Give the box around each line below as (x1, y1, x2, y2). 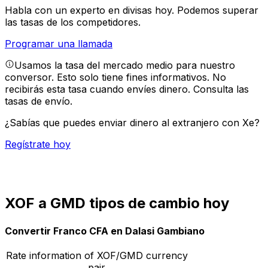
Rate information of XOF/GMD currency (5, 249, 188, 261)
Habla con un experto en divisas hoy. (5, 4, 177, 17)
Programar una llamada (5, 38, 112, 50)
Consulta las (193, 83, 249, 96)
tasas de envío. (5, 95, 72, 108)
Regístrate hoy (5, 138, 71, 151)
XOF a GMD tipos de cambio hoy (5, 194, 229, 212)
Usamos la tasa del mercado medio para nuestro (14, 59, 235, 72)
